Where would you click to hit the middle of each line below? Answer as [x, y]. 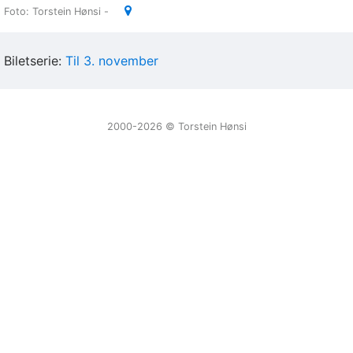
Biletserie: [35, 60]
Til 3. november [112, 60]
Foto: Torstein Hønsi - [58, 11]
